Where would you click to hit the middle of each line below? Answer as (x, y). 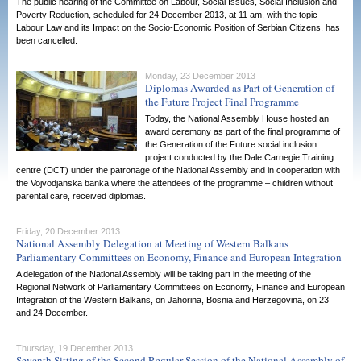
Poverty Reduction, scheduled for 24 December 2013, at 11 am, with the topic (167, 15)
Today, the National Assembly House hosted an (237, 118)
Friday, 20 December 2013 (68, 231)
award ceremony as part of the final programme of (243, 131)
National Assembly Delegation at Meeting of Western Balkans (152, 243)
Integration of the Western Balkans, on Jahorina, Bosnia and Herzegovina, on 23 (172, 300)
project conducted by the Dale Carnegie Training (239, 157)
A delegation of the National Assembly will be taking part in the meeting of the (164, 274)
